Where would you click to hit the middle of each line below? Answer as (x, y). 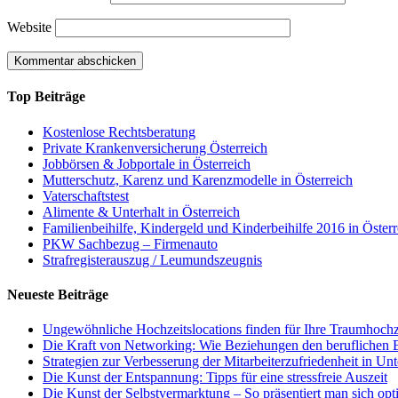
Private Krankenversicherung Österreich (155, 147)
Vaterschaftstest (86, 195)
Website (29, 28)
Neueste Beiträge (58, 294)
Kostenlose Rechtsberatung (119, 131)
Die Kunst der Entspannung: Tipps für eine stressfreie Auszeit (215, 378)
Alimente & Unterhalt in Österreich (141, 211)
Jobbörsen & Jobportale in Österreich (147, 163)
